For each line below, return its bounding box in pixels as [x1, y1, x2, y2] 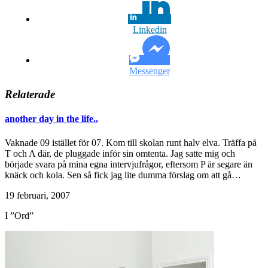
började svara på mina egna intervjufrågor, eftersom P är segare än [5, 159, 252, 169]
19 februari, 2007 [5, 190, 70, 200]
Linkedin [132, 25, 167, 35]
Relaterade [5, 87, 55, 100]
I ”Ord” [5, 210, 33, 221]
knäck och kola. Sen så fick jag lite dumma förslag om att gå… [5, 169, 241, 180]
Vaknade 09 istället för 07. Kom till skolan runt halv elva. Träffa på [5, 137, 257, 148]
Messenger [129, 66, 170, 77]
